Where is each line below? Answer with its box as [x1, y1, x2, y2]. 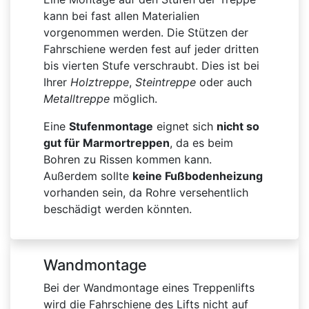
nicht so [217, 119, 259, 134]
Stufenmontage [69, 119, 153, 134]
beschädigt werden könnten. [43, 202, 192, 217]
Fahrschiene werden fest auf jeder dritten [43, 42, 259, 57]
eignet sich [153, 119, 217, 134]
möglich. [110, 92, 157, 106]
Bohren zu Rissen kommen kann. [43, 152, 212, 167]
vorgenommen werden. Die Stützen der [43, 26, 248, 40]
